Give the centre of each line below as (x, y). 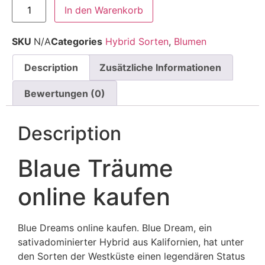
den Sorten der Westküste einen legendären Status (131, 256)
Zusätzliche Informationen (160, 68)
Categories (77, 42)
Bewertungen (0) (65, 93)
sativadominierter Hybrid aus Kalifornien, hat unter (131, 242)
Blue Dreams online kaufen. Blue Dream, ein (115, 228)
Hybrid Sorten (137, 42)
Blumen (190, 42)
